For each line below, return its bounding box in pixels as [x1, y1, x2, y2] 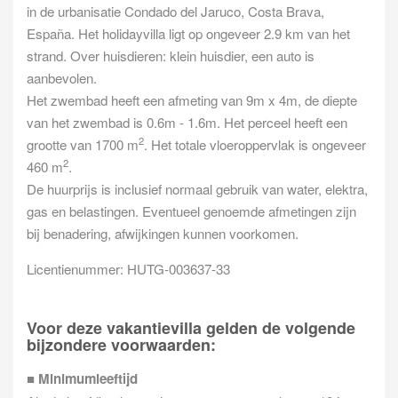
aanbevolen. [27, 68, 97, 88]
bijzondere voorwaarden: [27, 333, 216, 357]
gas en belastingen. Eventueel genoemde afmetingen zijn [27, 202, 356, 221]
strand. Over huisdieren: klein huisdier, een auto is [27, 46, 314, 66]
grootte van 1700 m [27, 135, 139, 155]
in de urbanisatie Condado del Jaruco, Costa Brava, [27, 2, 324, 21]
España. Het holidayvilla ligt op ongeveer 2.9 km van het [27, 24, 350, 44]
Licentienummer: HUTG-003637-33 [27, 259, 230, 279]
